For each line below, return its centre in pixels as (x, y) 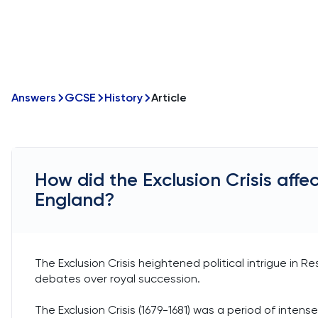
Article (169, 98)
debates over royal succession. (117, 279)
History (124, 98)
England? (75, 200)
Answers (34, 98)
